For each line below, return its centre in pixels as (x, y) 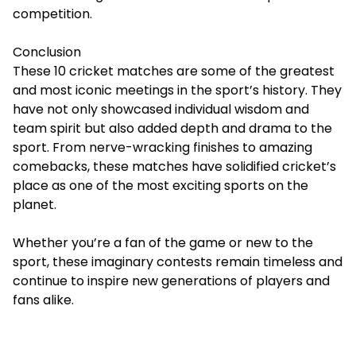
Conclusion (47, 52)
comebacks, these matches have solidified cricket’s (174, 166)
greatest (307, 71)
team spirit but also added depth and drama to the (172, 128)
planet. (35, 205)
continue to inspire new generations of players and (171, 281)
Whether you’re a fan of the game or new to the (163, 243)
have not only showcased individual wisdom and (161, 109)
